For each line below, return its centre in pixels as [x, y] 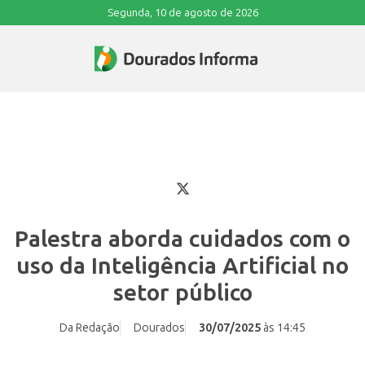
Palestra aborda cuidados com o [182, 240]
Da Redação [90, 328]
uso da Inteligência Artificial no [182, 266]
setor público [182, 293]
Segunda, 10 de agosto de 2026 [182, 13]
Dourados [159, 328]
